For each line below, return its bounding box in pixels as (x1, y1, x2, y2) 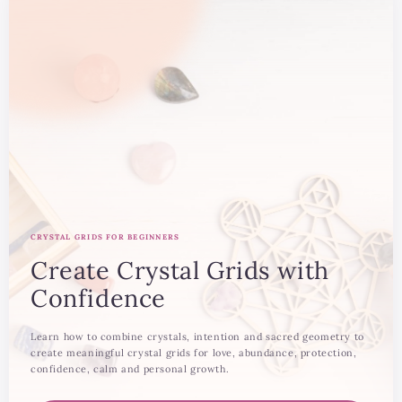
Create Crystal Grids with (31, 255, 330, 286)
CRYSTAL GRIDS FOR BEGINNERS (31, 232, 180, 242)
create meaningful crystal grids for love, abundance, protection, (31, 346, 357, 360)
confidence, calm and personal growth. (31, 363, 230, 376)
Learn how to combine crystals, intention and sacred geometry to (31, 330, 364, 344)
